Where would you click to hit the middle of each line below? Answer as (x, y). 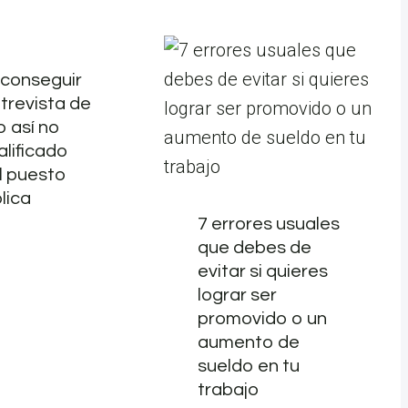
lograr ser (237, 296)
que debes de (254, 248)
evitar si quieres (262, 272)
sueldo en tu (248, 367)
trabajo (228, 390)
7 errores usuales (268, 224)
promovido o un (262, 319)
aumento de (248, 343)
